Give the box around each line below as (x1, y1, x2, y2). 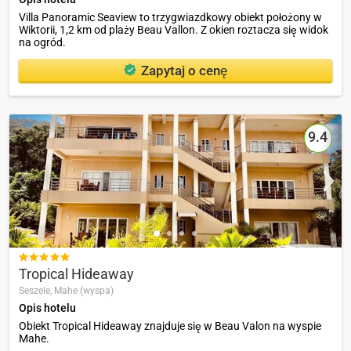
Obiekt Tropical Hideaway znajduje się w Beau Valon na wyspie (19, 320, 321, 333)
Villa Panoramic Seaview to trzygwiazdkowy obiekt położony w (19, 10, 322, 24)
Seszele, (19, 285, 54, 297)
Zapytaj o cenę (141, 62, 228, 78)
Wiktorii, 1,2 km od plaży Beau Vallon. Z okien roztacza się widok (19, 23, 328, 36)
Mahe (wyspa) (54, 285, 114, 297)
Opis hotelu (19, 302, 76, 315)
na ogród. (19, 35, 66, 49)
